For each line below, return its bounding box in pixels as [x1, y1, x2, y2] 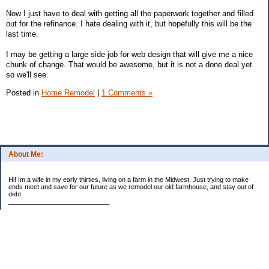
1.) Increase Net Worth [8, 219, 78, 226]
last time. [6, 29, 38, 39]
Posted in [6, 88, 41, 97]
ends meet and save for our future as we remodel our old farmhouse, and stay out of [8, 183, 253, 190]
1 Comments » [101, 88, 153, 97]
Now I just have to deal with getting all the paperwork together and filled [6, 9, 253, 19]
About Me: [8, 150, 43, 159]
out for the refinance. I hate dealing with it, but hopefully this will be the [6, 19, 252, 29]
